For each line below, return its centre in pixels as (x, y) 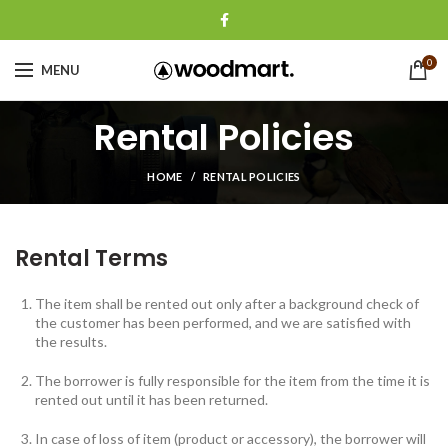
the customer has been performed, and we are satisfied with (223, 322)
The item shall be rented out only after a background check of (227, 303)
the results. (71, 341)
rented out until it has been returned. (151, 399)
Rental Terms (91, 258)
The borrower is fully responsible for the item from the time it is (232, 380)
